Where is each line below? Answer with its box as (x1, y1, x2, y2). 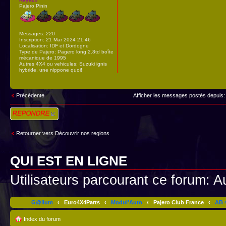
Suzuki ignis (78, 61, 107, 67)
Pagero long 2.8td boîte (56, 48, 114, 54)
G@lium (31, 199, 53, 206)
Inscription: (19, 36, 44, 42)
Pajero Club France (153, 199, 204, 206)
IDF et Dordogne (48, 42, 89, 48)
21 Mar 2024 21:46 (44, 36, 91, 42)
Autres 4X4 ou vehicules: (19, 61, 78, 67)
